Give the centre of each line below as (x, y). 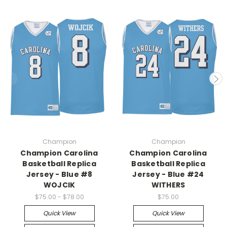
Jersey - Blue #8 (59, 174)
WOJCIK (59, 185)
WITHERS (168, 185)
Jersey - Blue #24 (168, 174)
